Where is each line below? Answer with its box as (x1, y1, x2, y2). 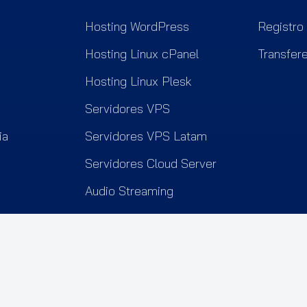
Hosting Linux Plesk (85, 73, 192, 89)
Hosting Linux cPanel (85, 45, 199, 62)
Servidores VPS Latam (85, 127, 207, 144)
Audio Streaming (85, 182, 173, 199)
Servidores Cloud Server (85, 155, 217, 171)
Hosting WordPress (85, 18, 189, 34)
